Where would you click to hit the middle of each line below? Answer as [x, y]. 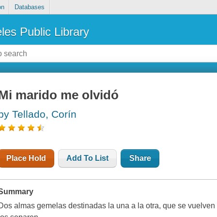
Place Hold [26, 158]
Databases [29, 7]
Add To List [88, 158]
